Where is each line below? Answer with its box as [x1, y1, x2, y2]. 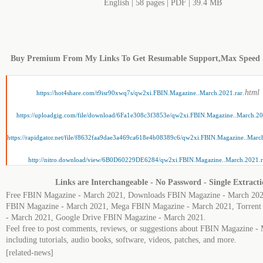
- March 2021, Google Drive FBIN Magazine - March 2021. [6, 213, 206, 222]
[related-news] [6, 248, 53, 257]
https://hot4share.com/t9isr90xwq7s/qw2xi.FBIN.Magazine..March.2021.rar [36, 89, 243, 96]
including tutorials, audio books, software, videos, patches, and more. [6, 235, 237, 244]
